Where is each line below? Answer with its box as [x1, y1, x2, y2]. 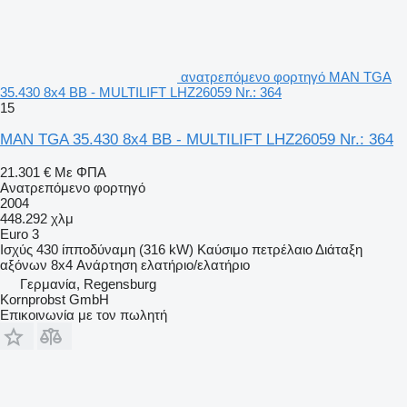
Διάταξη [315, 241, 362, 257]
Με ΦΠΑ [55, 164, 106, 180]
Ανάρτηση [76, 256, 137, 273]
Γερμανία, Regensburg [20, 275, 156, 292]
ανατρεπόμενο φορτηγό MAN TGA [181, 68, 392, 84]
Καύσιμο [197, 241, 248, 257]
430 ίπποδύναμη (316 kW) [36, 241, 194, 257]
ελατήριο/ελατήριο [141, 256, 250, 273]
